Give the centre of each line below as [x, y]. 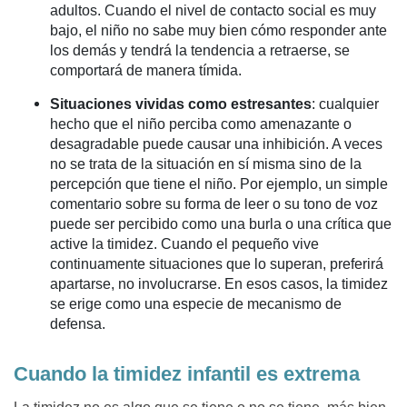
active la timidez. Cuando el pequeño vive [184, 244]
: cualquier [345, 104]
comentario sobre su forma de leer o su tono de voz [214, 204]
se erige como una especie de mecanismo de [196, 304]
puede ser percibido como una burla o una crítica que [221, 224]
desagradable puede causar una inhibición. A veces [216, 144]
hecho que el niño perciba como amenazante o [201, 124]
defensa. [78, 324]
